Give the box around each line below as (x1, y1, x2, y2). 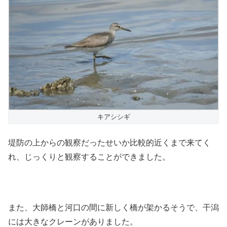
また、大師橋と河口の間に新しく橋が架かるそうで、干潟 (8, 203, 219, 212)
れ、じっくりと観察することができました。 (8, 152, 170, 161)
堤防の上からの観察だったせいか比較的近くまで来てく (8, 138, 211, 147)
